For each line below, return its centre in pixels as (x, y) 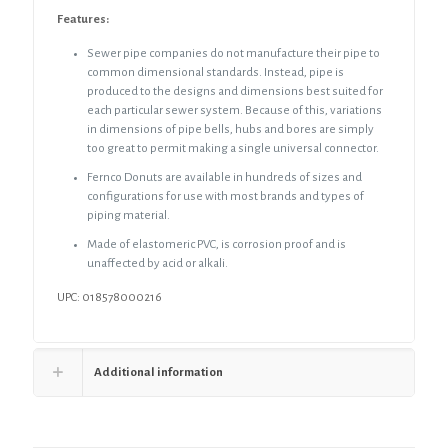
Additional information (158, 373)
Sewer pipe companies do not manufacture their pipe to (234, 54)
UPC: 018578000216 (110, 298)
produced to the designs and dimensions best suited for (235, 92)
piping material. (129, 216)
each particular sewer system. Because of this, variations (235, 111)
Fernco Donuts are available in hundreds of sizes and (225, 178)
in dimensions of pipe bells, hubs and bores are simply (231, 130)
